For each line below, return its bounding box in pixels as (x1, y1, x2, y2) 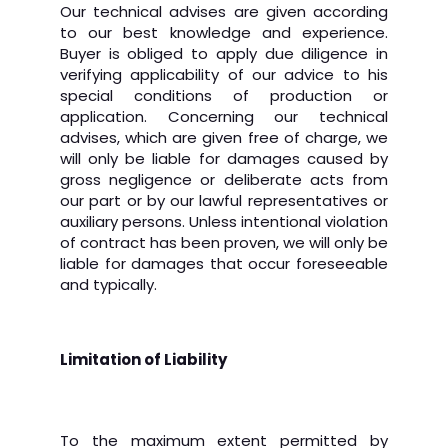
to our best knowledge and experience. (60, 22, 388, 43)
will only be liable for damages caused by (60, 148, 388, 169)
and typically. (60, 274, 157, 295)
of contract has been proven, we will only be (60, 232, 388, 253)
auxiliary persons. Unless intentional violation (60, 211, 388, 232)
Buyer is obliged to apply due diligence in (60, 43, 388, 64)
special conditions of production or (60, 85, 388, 106)
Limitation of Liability (60, 349, 227, 370)
